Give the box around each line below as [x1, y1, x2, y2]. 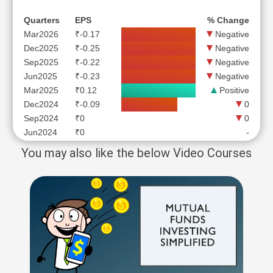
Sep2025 [24, 57, 58, 67]
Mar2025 [24, 85, 58, 95]
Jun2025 [24, 71, 57, 81]
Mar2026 [24, 29, 58, 39]
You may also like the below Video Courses [21, 145, 252, 160]
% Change [207, 15, 249, 25]
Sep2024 [24, 113, 58, 123]
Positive [217, 85, 249, 95]
